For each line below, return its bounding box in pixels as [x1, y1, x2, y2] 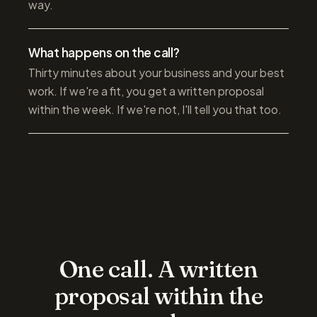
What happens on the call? [28, 45, 180, 61]
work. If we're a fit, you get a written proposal [28, 83, 264, 98]
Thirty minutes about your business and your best [28, 65, 284, 80]
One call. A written [59, 253, 258, 284]
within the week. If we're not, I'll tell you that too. [28, 102, 282, 117]
